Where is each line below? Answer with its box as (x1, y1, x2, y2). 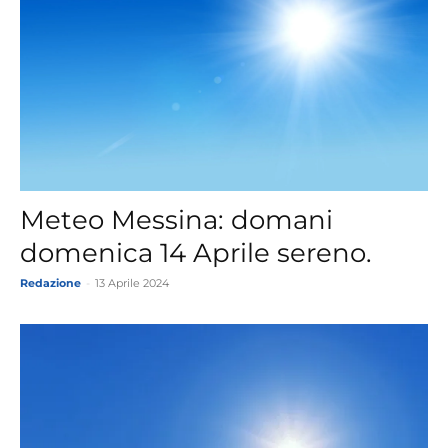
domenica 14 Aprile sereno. (20, 236, 372, 269)
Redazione (20, 275, 81, 290)
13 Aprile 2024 (95, 275, 169, 290)
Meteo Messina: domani (20, 203, 333, 236)
